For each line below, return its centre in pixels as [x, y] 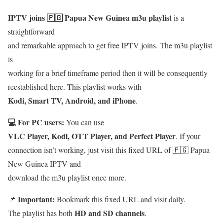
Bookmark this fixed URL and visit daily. [120, 199]
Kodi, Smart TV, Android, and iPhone [72, 100]
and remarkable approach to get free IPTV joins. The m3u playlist [110, 45]
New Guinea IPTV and [44, 163]
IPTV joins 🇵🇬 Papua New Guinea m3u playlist [90, 17]
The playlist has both [41, 213]
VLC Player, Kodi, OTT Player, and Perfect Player [92, 136]
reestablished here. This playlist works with [75, 86]
